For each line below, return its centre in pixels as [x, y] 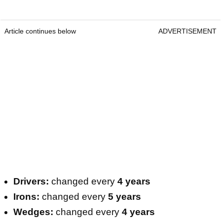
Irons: [26, 197]
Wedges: [33, 212]
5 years [125, 197]
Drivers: [32, 182]
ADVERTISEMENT [187, 31]
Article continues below [40, 31]
